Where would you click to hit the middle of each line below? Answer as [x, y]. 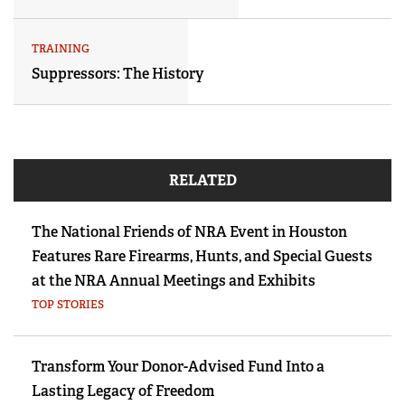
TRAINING [61, 49]
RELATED [202, 181]
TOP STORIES [68, 305]
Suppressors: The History [118, 74]
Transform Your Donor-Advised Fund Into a [178, 367]
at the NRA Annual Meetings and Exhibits [174, 281]
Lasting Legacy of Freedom [123, 391]
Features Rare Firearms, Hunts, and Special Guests [202, 257]
